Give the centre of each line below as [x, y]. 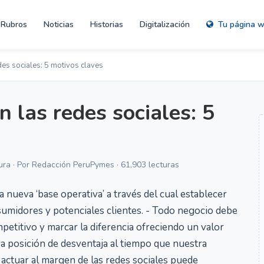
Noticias [59, 24]
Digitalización [165, 24]
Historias [107, 24]
